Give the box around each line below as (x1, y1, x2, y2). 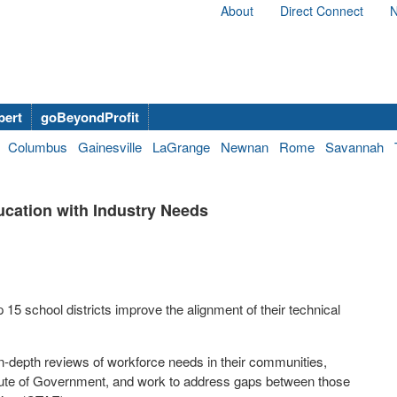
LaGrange (152, 137, 210, 156)
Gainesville (78, 137, 142, 156)
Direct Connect (280, 2, 363, 19)
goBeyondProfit (41, 107, 139, 127)
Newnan (221, 137, 269, 156)
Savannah (325, 137, 384, 156)
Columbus (8, 137, 67, 156)
